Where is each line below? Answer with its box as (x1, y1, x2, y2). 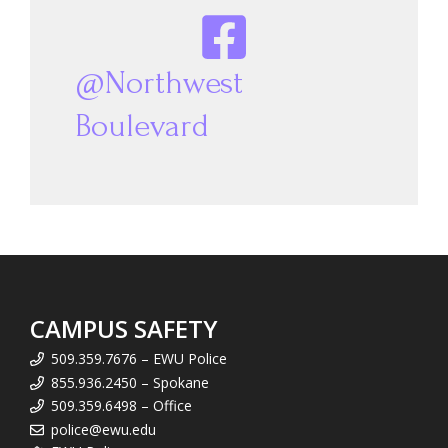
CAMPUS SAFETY (30, 312, 218, 345)
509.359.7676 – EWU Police (51, 349, 227, 368)
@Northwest (75, 65, 243, 101)
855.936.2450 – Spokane (51, 372, 209, 392)
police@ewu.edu (51, 419, 156, 439)
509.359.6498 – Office (51, 396, 192, 415)
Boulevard (75, 108, 209, 144)
